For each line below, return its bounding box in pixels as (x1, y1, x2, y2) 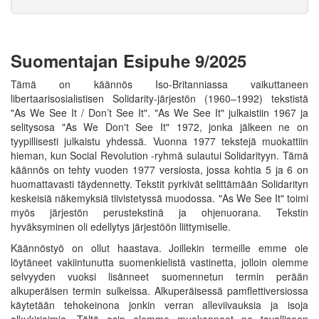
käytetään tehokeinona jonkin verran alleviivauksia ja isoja (11, 297, 308, 312)
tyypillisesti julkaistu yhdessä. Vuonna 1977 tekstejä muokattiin (11, 133, 308, 148)
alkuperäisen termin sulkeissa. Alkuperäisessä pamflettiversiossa (11, 283, 308, 298)
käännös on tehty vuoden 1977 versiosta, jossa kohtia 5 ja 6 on (11, 162, 308, 177)
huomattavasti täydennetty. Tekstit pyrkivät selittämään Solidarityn (11, 176, 308, 191)
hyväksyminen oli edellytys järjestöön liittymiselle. (11, 219, 231, 234)
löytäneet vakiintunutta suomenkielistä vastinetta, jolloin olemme (11, 254, 308, 269)
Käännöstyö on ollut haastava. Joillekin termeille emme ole (11, 240, 308, 255)
